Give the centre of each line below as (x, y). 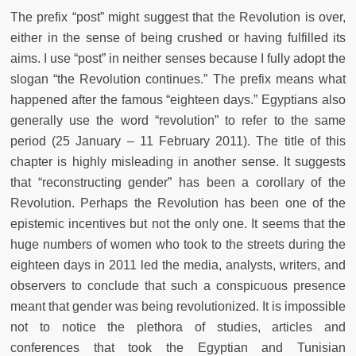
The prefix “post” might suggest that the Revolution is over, (178, 17)
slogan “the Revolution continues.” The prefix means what (178, 79)
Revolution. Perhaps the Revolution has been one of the (178, 203)
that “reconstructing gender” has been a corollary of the (178, 182)
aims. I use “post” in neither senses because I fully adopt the (178, 58)
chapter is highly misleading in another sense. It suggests (178, 161)
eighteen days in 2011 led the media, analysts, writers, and (178, 265)
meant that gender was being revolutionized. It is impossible (178, 306)
